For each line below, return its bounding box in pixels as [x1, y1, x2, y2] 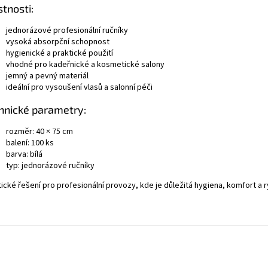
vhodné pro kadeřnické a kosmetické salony [6, 58, 165, 71]
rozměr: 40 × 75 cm [6, 125, 73, 138]
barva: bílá [6, 148, 42, 160]
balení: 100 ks [6, 136, 54, 149]
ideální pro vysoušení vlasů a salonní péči [6, 81, 153, 93]
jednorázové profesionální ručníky [6, 24, 128, 36]
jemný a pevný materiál [6, 69, 89, 82]
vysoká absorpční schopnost [6, 35, 109, 48]
